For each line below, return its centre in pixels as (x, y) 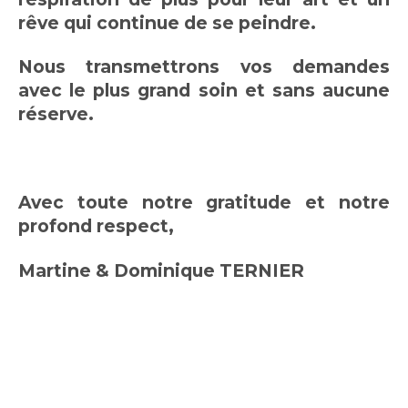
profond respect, (98, 226)
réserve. (56, 114)
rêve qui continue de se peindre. (167, 22)
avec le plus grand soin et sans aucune (204, 91)
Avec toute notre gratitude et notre (204, 203)
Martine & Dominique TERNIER (161, 270)
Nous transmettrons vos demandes (204, 67)
